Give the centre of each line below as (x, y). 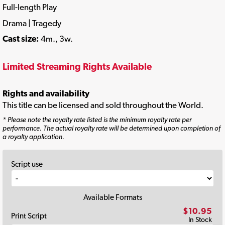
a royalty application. (33, 136)
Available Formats (113, 197)
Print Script (29, 215)
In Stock (200, 220)
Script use (27, 164)
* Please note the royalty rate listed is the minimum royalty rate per (97, 119)
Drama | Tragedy (32, 23)
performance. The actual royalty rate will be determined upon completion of (111, 128)
